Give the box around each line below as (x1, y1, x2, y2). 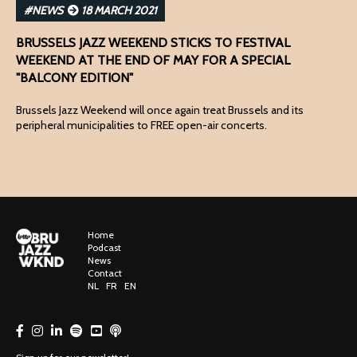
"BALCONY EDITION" (16, 70, 133, 86)
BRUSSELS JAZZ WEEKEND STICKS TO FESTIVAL (16, 35, 290, 51)
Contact (88, 267, 122, 280)
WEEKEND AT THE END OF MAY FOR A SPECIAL (16, 53, 290, 69)
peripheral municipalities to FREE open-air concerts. (16, 118, 267, 133)
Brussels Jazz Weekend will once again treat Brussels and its (16, 103, 304, 118)
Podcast (88, 241, 121, 254)
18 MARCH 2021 (79, 3, 157, 18)
